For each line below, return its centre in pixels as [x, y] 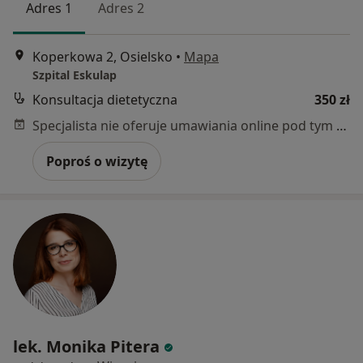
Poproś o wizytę [97, 161]
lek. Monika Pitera [86, 346]
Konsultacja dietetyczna [105, 99]
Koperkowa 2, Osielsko [102, 56]
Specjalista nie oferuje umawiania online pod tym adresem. [342, 125]
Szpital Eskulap [75, 75]
